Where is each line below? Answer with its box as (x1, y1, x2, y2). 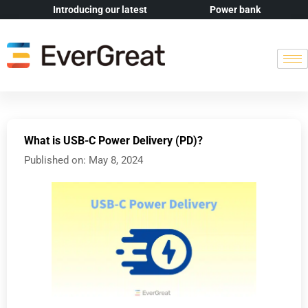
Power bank (210, 4, 261, 15)
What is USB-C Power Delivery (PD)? (24, 134, 203, 147)
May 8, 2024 (89, 154, 143, 166)
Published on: (24, 154, 86, 166)
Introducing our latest (53, 4, 149, 15)
